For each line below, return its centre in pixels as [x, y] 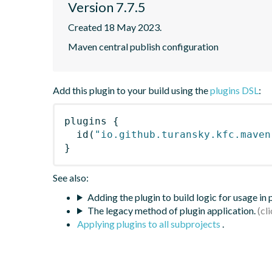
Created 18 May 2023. [115, 27]
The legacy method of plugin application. [171, 210]
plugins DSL [234, 90]
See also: [71, 177]
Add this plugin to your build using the [131, 90]
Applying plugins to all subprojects [150, 223]
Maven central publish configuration [143, 46]
